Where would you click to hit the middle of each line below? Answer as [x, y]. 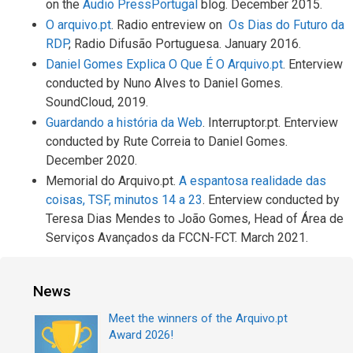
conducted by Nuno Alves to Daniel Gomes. [164, 83]
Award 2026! [141, 334]
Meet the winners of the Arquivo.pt [198, 318]
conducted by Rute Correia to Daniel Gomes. [167, 141]
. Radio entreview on [170, 24]
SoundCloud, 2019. [97, 102]
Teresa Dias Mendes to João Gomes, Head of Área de [195, 218]
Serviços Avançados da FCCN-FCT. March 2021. [177, 237]
